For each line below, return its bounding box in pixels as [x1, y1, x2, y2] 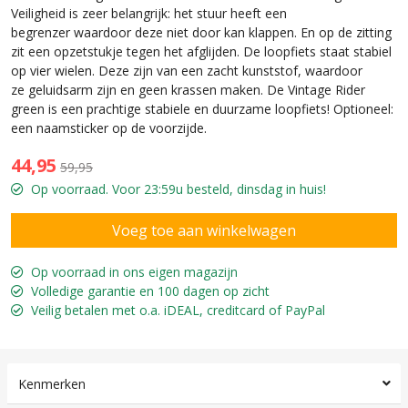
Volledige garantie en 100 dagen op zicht [31, 281, 270, 300]
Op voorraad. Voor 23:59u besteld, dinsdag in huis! [31, 179, 326, 198]
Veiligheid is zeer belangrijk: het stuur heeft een [11, 4, 287, 22]
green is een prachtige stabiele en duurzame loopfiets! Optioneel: [11, 99, 393, 117]
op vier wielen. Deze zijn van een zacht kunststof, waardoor [11, 61, 362, 79]
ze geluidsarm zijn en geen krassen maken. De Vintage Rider [11, 80, 365, 98]
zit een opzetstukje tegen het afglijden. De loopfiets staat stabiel [11, 42, 392, 60]
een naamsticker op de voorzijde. [11, 118, 210, 137]
